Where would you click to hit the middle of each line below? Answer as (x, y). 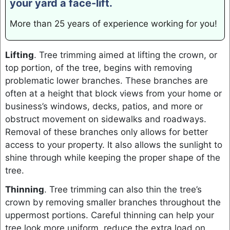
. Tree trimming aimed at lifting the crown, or (125, 55)
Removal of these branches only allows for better (106, 132)
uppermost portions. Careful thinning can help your (109, 215)
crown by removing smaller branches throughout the (113, 202)
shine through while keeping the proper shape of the (112, 158)
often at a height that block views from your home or (113, 94)
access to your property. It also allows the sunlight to (113, 145)
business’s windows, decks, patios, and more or (104, 107)
